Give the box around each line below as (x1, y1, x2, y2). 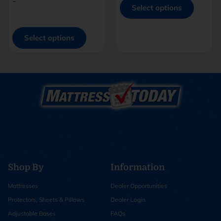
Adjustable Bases (8, 210, 56, 218)
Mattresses (8, 182, 38, 190)
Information (110, 162, 165, 173)
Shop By (8, 162, 44, 173)
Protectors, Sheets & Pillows (8, 196, 84, 204)
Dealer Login (110, 196, 146, 204)
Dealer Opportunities (110, 182, 167, 190)
